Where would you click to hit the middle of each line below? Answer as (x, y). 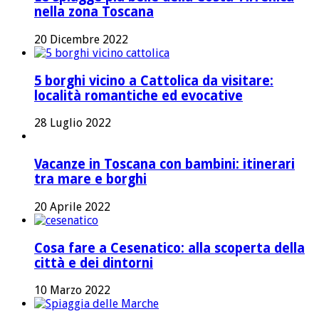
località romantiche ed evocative (138, 95)
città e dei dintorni (94, 263)
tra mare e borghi (90, 179)
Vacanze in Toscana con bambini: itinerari (164, 164)
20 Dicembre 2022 (81, 39)
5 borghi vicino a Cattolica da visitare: (154, 80)
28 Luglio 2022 (73, 123)
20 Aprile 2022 (72, 206)
